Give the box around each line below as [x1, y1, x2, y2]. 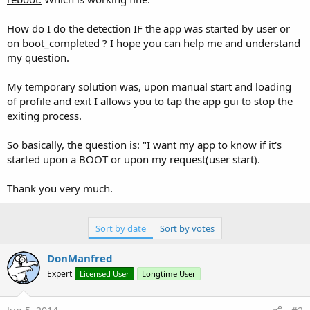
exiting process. [7, 108, 82, 122]
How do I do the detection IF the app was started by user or [7, 21, 290, 35]
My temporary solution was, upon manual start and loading [7, 79, 291, 93]
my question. [7, 50, 69, 64]
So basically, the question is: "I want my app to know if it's [7, 137, 282, 152]
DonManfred [47, 250, 113, 265]
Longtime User [142, 268, 196, 279]
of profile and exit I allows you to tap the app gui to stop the [7, 93, 293, 108]
